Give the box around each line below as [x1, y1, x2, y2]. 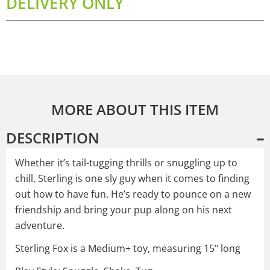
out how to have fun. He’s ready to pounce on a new [15, 187, 251, 201]
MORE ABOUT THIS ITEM [51, 99, 219, 119]
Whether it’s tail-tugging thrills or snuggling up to [15, 155, 237, 169]
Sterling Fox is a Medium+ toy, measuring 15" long [15, 241, 240, 255]
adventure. [15, 218, 64, 232]
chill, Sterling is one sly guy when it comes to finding [15, 171, 250, 185]
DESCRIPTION [6, 127, 99, 148]
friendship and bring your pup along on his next [15, 202, 232, 216]
